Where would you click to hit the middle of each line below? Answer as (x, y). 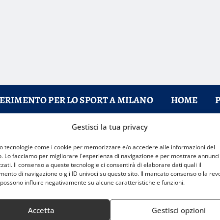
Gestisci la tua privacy (110, 126)
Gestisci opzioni (179, 210)
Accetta (41, 210)
